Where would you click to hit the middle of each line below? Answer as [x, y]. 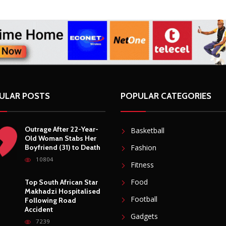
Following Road [50, 201]
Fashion [144, 148]
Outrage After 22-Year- [62, 129]
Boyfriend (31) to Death [63, 148]
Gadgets [144, 216]
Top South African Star [61, 182]
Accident [39, 210]
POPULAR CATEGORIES [166, 96]
